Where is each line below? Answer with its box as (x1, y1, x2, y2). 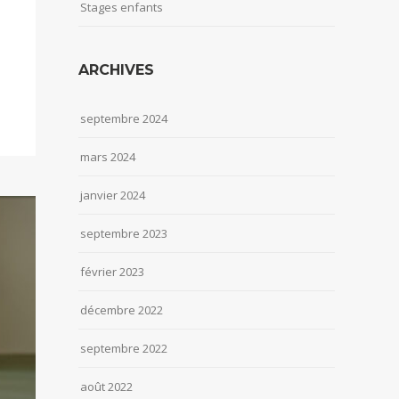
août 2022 (80, 379, 133, 395)
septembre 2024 (80, 110, 167, 127)
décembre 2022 (80, 302, 163, 319)
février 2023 (80, 264, 144, 281)
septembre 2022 (80, 340, 167, 357)
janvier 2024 (80, 187, 145, 204)
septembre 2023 (80, 225, 167, 242)
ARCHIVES (78, 61, 154, 79)
